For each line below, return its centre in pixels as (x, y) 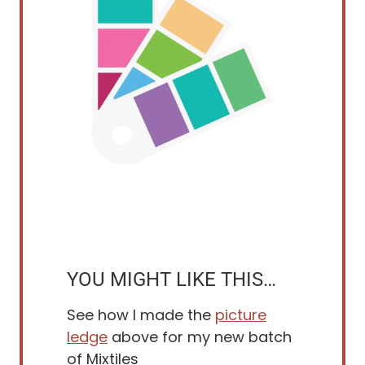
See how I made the (141, 315)
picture (241, 315)
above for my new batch (200, 337)
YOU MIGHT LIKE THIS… (172, 280)
